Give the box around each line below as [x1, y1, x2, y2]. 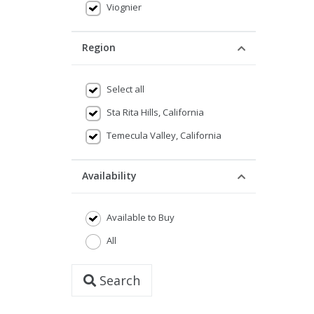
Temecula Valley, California [107, 129, 221, 142]
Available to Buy [107, 211, 175, 224]
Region [82, 41, 116, 54]
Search [96, 272, 140, 289]
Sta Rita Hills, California [107, 106, 204, 118]
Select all [107, 83, 144, 95]
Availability [82, 169, 137, 182]
